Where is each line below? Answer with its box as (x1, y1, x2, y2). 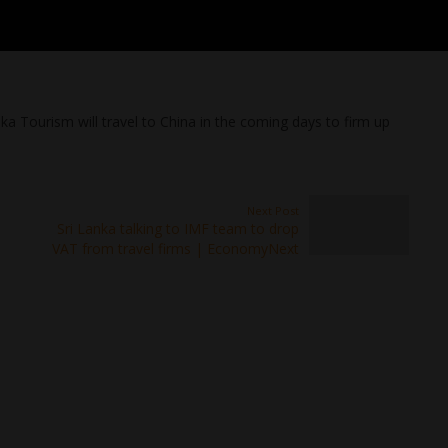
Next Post (247, 203, 299, 218)
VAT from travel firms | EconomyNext (52, 239, 299, 258)
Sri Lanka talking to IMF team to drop (57, 219, 299, 238)
